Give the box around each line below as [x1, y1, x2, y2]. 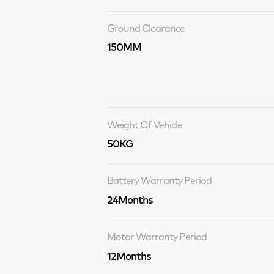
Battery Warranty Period [106, 174, 212, 187]
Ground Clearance [106, 21, 185, 34]
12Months [106, 249, 151, 262]
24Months [106, 193, 153, 206]
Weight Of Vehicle [106, 118, 182, 131]
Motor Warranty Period [106, 231, 207, 243]
